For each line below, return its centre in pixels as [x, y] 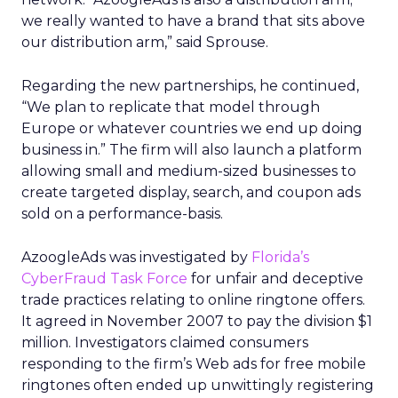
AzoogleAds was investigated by [136, 257]
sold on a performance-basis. [122, 214]
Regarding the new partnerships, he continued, [190, 86]
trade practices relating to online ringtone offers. [193, 300]
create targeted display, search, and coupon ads [191, 192]
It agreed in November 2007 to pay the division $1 [197, 321]
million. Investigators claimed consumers [165, 342]
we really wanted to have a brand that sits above [193, 21]
